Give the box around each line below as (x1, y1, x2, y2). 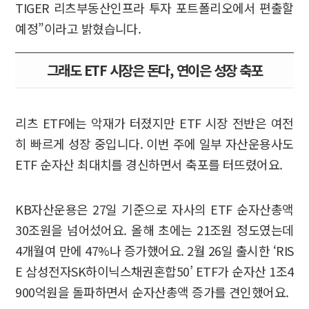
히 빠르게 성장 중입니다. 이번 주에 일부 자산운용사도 (15, 134, 294, 153)
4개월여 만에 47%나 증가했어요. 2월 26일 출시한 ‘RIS (15, 241, 294, 260)
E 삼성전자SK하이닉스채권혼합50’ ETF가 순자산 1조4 (15, 262, 294, 281)
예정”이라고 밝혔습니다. (15, 19, 141, 38)
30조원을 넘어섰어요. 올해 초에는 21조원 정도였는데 (15, 221, 294, 239)
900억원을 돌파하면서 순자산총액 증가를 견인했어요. (15, 283, 289, 301)
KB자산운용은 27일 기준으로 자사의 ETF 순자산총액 (15, 200, 294, 219)
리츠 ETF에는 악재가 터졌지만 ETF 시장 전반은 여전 (15, 114, 294, 132)
